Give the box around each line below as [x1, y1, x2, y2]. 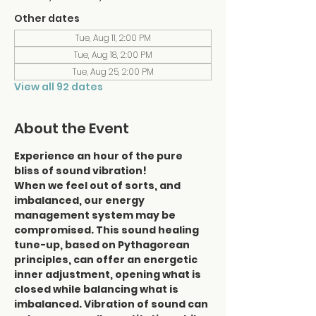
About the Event [14, 119, 129, 138]
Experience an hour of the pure [14, 149, 185, 163]
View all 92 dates [14, 80, 103, 94]
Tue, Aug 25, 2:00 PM [72, 66, 154, 78]
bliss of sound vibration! [14, 164, 147, 178]
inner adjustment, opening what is [14, 267, 203, 281]
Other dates [14, 11, 80, 25]
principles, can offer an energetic [14, 253, 200, 267]
